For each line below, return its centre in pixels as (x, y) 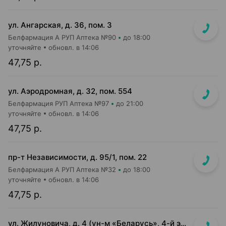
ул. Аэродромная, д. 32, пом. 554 (70, 91)
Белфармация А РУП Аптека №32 (62, 169)
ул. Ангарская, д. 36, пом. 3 (60, 25)
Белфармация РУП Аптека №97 (59, 103)
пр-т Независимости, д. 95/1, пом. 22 (77, 157)
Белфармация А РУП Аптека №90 (62, 37)
